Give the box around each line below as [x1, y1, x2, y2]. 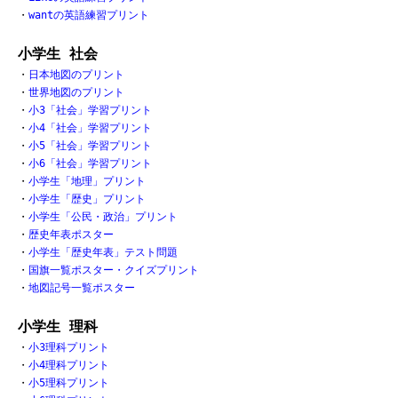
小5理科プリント [28, 377, 109, 390]
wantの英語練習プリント [28, 9, 149, 22]
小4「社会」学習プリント [28, 122, 152, 135]
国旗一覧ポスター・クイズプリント [28, 264, 199, 277]
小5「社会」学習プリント [28, 139, 152, 153]
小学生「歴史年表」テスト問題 [28, 246, 178, 259]
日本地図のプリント [28, 68, 124, 82]
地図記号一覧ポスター [28, 282, 135, 295]
